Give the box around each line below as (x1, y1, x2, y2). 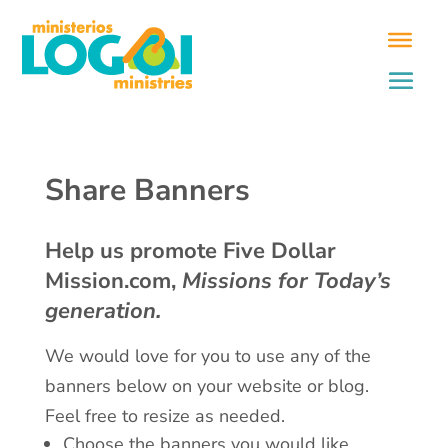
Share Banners (44, 170, 250, 211)
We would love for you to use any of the (44, 344, 371, 368)
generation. (44, 296, 161, 326)
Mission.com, (44, 266, 182, 296)
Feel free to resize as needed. (44, 404, 285, 428)
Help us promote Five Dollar (44, 236, 336, 266)
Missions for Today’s (181, 266, 391, 296)
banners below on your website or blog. (44, 374, 369, 398)
